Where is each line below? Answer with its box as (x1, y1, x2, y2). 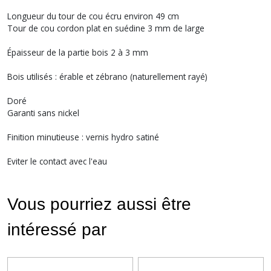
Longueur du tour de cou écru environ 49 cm (7, 10, 179, 22)
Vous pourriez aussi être (7, 194, 191, 214)
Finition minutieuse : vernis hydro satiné (7, 131, 159, 143)
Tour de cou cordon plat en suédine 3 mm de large (7, 22, 204, 34)
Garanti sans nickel (7, 106, 79, 119)
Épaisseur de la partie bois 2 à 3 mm (7, 46, 148, 58)
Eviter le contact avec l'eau (7, 155, 107, 167)
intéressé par (7, 220, 106, 239)
